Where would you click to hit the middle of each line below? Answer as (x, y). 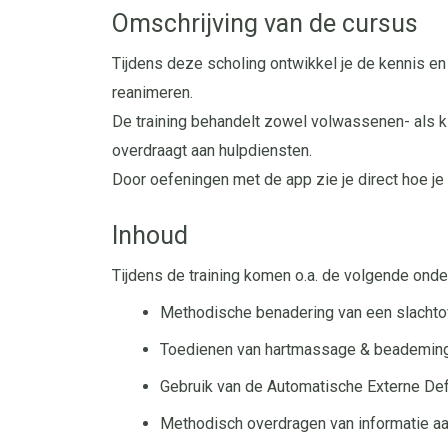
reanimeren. (154, 92)
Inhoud (150, 235)
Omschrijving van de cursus (265, 23)
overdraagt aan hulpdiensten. (214, 150)
